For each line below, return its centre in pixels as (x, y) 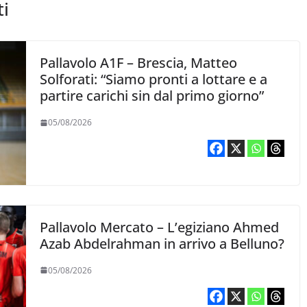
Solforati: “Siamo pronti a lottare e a (154, 79)
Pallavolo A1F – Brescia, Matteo (139, 63)
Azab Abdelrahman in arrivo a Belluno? (162, 243)
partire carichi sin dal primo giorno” (152, 96)
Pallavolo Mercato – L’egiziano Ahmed (160, 227)
